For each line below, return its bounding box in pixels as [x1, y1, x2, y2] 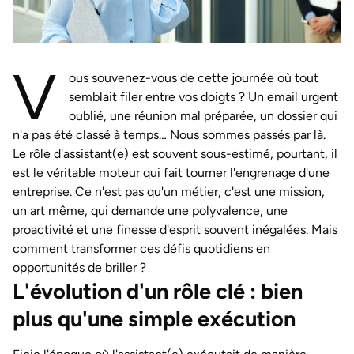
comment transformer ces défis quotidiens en [13, 241, 270, 256]
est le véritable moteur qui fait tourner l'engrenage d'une [13, 165, 330, 180]
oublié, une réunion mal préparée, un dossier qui [69, 108, 337, 123]
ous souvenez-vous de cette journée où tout [69, 70, 318, 85]
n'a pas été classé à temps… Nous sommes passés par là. [13, 127, 326, 142]
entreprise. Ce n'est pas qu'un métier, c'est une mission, [13, 184, 325, 199]
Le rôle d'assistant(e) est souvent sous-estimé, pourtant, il [13, 146, 337, 161]
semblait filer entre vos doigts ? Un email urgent [69, 89, 338, 104]
